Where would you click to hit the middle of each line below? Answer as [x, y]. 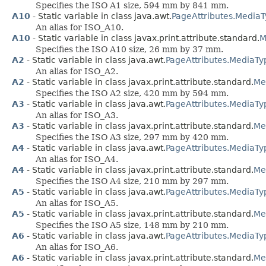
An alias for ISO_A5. [77, 203]
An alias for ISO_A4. [77, 159]
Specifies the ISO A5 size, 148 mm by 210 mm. [132, 225]
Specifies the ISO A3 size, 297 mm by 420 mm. [132, 137]
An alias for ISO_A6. [77, 247]
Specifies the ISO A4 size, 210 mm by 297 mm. [132, 181]
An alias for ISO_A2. [77, 71]
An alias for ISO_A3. [77, 115]
